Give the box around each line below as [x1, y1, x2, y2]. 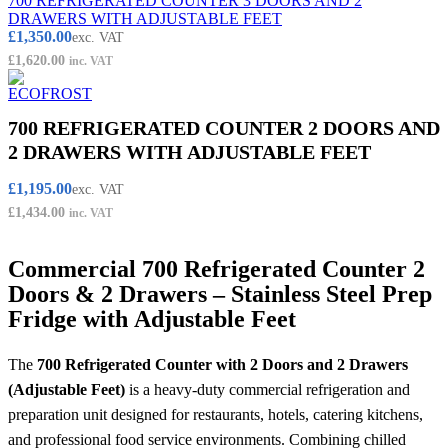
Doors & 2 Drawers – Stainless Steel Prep [8, 281, 432, 308]
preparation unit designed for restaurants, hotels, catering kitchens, [8, 406, 423, 424]
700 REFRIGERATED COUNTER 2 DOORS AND [8, 117, 440, 140]
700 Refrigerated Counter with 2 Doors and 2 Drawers [37, 356, 408, 374]
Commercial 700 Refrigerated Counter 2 [8, 256, 425, 283]
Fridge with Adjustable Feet [8, 306, 296, 333]
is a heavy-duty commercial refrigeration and [125, 381, 410, 399]
